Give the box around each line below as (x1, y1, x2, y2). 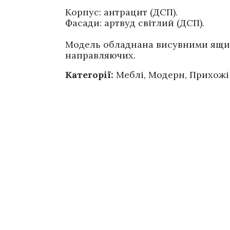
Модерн (148, 68, 185, 81)
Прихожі (189, 68, 229, 81)
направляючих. (65, 49, 136, 61)
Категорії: (65, 68, 113, 81)
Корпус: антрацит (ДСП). (65, 6, 178, 18)
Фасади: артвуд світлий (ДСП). (65, 16, 204, 29)
